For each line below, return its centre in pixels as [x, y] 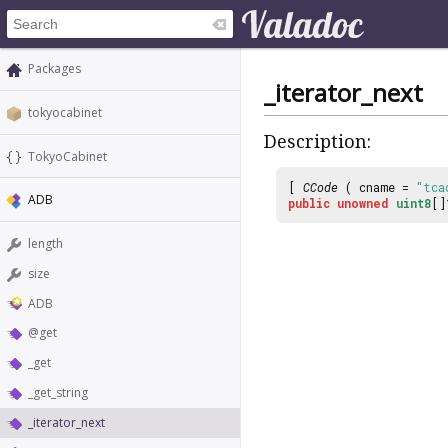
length [45, 244]
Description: [317, 142]
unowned [363, 202]
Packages [54, 68]
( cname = [377, 186]
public [309, 202]
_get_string [58, 393]
